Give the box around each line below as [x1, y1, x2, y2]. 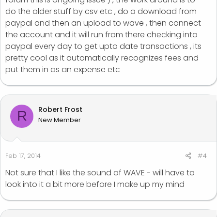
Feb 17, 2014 [5, 151, 41, 160]
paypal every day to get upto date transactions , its [5, 40, 201, 52]
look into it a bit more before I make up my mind [5, 178, 185, 190]
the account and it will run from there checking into [5, 29, 198, 40]
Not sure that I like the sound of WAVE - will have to [5, 167, 195, 178]
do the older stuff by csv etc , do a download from [5, 5, 197, 17]
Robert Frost [38, 104, 82, 114]
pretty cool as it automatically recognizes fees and [5, 52, 199, 63]
